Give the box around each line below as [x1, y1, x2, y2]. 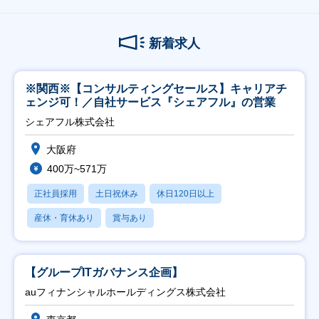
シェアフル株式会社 [25, 116, 115, 127]
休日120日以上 [157, 189, 214, 199]
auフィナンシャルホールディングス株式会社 [25, 286, 226, 298]
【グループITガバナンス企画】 [25, 266, 183, 278]
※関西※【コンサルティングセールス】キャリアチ [25, 83, 287, 95]
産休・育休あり [34, 213, 94, 223]
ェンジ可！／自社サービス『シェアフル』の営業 [25, 96, 276, 108]
